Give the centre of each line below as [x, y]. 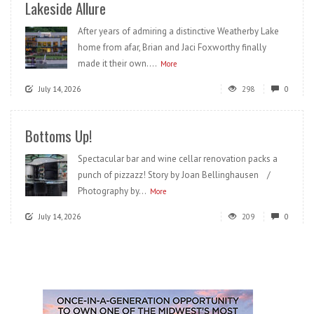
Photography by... [112, 191]
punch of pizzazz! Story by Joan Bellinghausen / [177, 175]
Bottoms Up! [59, 135]
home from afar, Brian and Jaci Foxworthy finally [172, 47]
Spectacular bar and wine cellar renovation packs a [178, 158]
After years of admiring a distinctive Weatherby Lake [178, 31]
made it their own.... [117, 63]
